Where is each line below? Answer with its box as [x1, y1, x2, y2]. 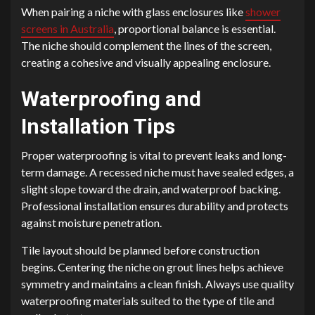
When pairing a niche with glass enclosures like [21, 5, 245, 19]
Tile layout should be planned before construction [21, 243, 259, 257]
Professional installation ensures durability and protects [21, 199, 288, 213]
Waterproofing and [21, 86, 201, 112]
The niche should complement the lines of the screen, [21, 39, 271, 53]
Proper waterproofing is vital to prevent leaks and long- [21, 148, 287, 162]
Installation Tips [21, 114, 175, 139]
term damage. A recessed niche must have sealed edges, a [21, 165, 294, 179]
